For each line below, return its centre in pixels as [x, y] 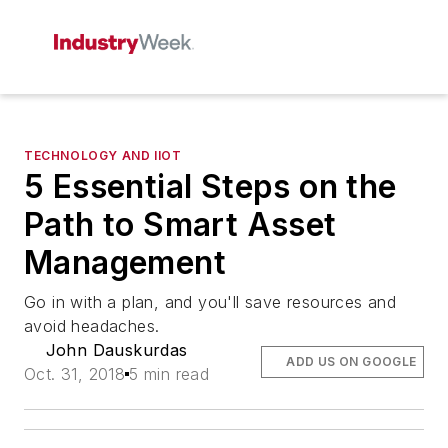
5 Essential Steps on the [210, 186]
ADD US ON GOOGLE [351, 361]
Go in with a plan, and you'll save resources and [210, 302]
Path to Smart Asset [180, 224]
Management [125, 262]
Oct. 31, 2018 [75, 374]
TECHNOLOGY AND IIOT [103, 155]
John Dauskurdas [116, 350]
